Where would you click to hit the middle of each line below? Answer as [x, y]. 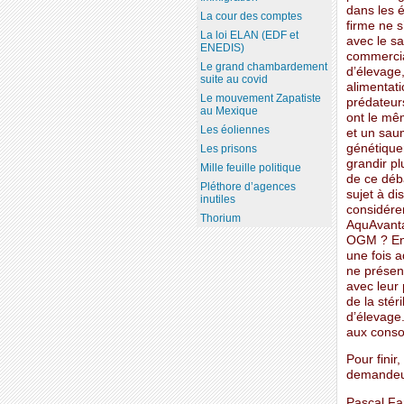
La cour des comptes [251, 17]
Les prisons [228, 149]
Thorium [220, 219]
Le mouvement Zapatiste [260, 99]
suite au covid [234, 80]
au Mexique [229, 111]
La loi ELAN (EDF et [249, 36]
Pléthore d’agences [248, 187]
